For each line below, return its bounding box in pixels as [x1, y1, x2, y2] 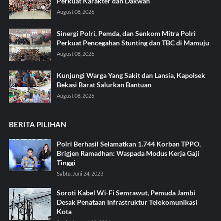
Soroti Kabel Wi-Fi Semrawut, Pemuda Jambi [56, 188, 195, 197]
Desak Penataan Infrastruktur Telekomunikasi [56, 197, 197, 206]
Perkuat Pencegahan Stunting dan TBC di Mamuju [56, 38, 209, 47]
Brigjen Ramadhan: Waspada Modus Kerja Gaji [56, 148, 199, 157]
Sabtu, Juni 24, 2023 [56, 170, 103, 177]
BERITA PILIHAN [8, 119, 66, 129]
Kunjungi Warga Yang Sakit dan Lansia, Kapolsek [56, 71, 205, 79]
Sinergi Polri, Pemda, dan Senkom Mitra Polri [56, 29, 196, 37]
